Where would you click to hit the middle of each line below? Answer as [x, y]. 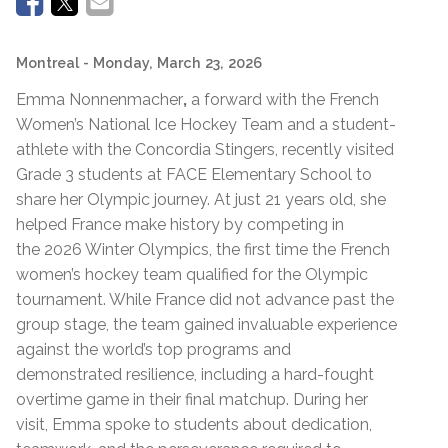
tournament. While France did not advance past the [205, 299]
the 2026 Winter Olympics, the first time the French [203, 249]
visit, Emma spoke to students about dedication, [194, 424]
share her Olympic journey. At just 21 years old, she [201, 199]
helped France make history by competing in [180, 224]
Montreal [47, 62]
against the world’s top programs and [153, 349]
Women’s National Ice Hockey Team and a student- [206, 124]
